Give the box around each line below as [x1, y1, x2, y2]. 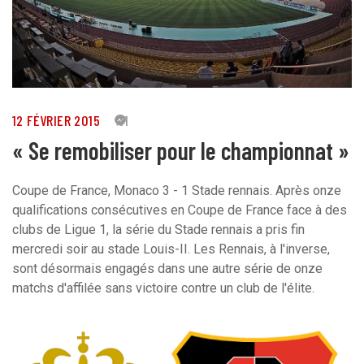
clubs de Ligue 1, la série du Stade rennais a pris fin [12, 221, 305, 237]
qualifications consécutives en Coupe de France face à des [12, 201, 347, 218]
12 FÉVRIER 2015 [12, 110, 100, 129]
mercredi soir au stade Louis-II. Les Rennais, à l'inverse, [12, 240, 330, 257]
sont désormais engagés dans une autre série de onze [12, 260, 323, 276]
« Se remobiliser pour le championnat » [12, 135, 349, 165]
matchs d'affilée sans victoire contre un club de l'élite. [12, 279, 314, 296]
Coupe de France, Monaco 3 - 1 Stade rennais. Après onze [12, 182, 341, 198]
